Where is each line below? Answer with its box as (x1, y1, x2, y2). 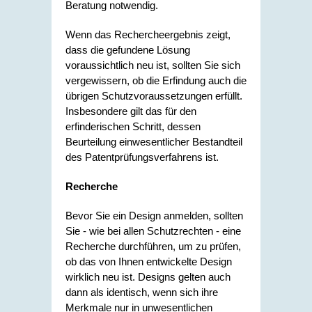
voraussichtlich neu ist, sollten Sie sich (65, 59, 240, 71)
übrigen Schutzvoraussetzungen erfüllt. (65, 90, 242, 102)
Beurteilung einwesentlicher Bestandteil (65, 136, 242, 148)
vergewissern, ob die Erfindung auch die (65, 75, 247, 86)
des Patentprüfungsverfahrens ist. (65, 151, 219, 163)
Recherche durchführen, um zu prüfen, (65, 240, 241, 252)
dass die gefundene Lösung (65, 44, 190, 56)
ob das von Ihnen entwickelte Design (65, 256, 232, 267)
